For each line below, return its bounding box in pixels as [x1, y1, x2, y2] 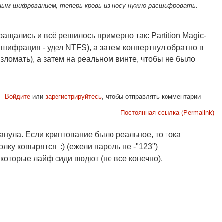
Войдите [4, 92, 30, 100]
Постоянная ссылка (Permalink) [120, 109, 214, 116]
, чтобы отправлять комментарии [101, 92, 201, 100]
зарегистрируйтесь [45, 92, 102, 100]
